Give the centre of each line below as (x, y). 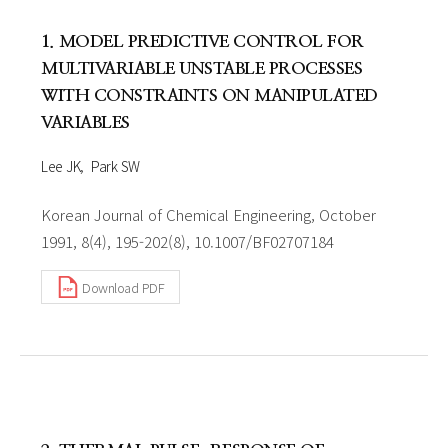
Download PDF (123, 287)
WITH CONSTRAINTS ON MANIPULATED (209, 95)
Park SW (115, 166)
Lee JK (60, 166)
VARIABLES (85, 122)
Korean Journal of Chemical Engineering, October (208, 214)
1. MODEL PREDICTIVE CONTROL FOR (202, 41)
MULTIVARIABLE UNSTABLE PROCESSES (201, 68)
